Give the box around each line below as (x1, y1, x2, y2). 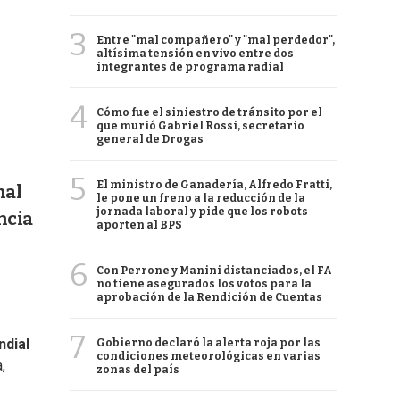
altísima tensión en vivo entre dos (96, 47, 294, 60)
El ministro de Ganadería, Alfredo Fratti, (96, 179, 332, 191)
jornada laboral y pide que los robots (96, 205, 308, 218)
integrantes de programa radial (96, 61, 284, 73)
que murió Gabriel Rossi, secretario (96, 120, 304, 132)
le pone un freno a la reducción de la (96, 192, 305, 204)
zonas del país (96, 363, 179, 376)
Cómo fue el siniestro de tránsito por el (96, 106, 322, 119)
